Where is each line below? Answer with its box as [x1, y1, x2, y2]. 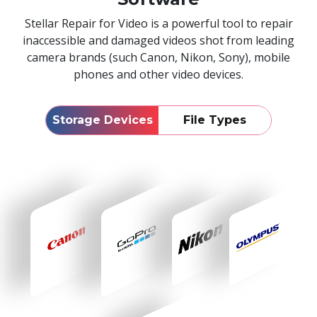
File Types [183, 113, 246, 127]
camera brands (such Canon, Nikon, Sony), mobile [27, 49, 290, 65]
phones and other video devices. [74, 66, 243, 82]
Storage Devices [52, 113, 153, 127]
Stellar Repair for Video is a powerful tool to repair [24, 15, 293, 31]
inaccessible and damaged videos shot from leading [23, 32, 294, 48]
